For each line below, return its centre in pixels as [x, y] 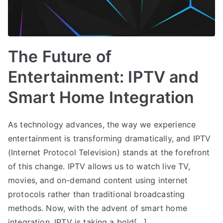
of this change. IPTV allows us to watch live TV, [99, 166]
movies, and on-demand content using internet [98, 180]
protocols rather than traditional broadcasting [97, 194]
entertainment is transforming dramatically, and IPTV [110, 138]
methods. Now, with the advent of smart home [98, 208]
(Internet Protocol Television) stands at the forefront [109, 152]
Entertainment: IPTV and [103, 77]
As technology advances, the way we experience [102, 124]
